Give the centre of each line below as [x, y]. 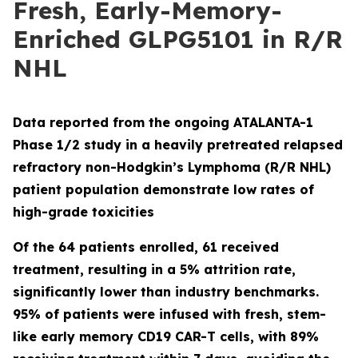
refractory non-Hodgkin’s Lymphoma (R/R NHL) [172, 167]
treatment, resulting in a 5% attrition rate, [154, 269]
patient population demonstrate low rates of [163, 189]
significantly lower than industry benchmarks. [166, 292]
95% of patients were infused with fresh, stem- [169, 314]
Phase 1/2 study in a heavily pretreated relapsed [178, 145]
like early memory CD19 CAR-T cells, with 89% [166, 336]
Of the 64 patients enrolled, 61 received [146, 247]
